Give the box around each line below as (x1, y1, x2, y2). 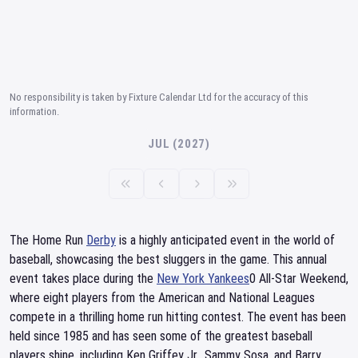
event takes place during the (10, 271, 157, 286)
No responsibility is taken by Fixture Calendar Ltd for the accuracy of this (10, 91, 308, 103)
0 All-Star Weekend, (249, 271, 348, 286)
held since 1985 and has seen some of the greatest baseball (10, 328, 312, 344)
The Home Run (10, 233, 86, 248)
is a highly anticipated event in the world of (116, 233, 335, 248)
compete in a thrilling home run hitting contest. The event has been (10, 309, 346, 324)
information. (10, 105, 59, 117)
